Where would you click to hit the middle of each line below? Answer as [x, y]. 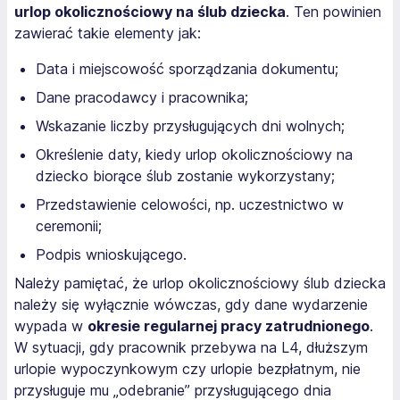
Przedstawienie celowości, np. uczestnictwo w [190, 204]
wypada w [51, 326]
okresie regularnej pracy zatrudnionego [229, 326]
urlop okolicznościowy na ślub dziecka [150, 12]
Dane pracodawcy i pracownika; [142, 97]
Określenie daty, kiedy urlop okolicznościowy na [194, 154]
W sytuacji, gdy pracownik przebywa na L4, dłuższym [191, 347]
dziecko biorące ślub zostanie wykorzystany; [185, 176]
